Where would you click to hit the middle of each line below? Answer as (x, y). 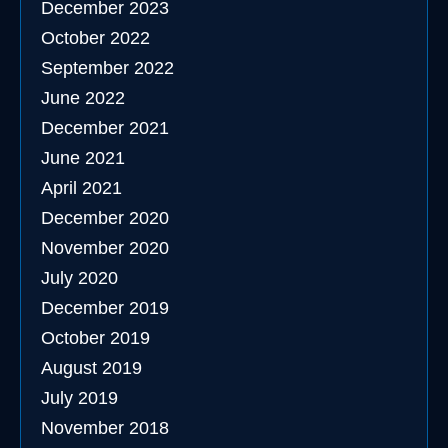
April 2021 (81, 188)
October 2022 (95, 38)
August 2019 (91, 368)
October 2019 (95, 338)
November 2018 (105, 428)
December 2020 (105, 218)
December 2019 (105, 308)
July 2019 (79, 398)
